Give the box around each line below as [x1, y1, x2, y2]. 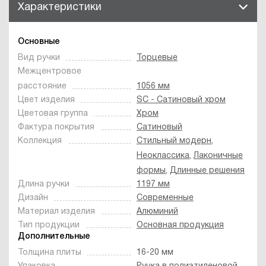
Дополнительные [18, 232, 90, 240]
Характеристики [18, 2, 102, 12]
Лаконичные [194, 151, 243, 160]
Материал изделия [18, 207, 95, 216]
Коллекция [18, 137, 62, 145]
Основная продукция [137, 221, 224, 229]
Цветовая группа [18, 109, 88, 118]
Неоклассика [137, 151, 189, 160]
